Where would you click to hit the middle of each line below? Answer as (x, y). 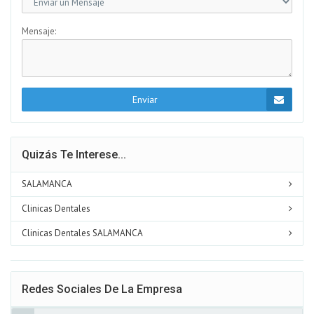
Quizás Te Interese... (74, 154)
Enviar (145, 99)
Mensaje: (39, 31)
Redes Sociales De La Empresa (102, 289)
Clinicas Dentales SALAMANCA (82, 233)
